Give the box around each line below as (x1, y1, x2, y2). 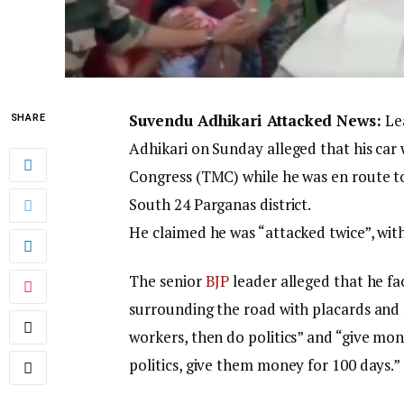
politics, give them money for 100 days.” (129, 353, 401, 375)
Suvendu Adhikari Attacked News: (129, 110, 381, 132)
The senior (129, 270, 206, 291)
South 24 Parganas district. (129, 194, 312, 216)
